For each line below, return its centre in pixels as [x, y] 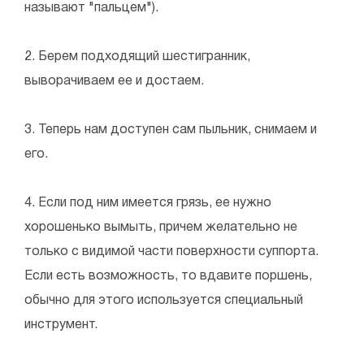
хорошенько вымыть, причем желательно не [161, 227]
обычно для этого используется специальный [164, 300]
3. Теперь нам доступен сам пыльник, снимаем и [171, 130]
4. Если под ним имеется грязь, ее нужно [148, 203]
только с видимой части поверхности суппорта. [171, 251]
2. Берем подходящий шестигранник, [137, 56]
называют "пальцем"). [91, 8]
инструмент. [61, 325]
